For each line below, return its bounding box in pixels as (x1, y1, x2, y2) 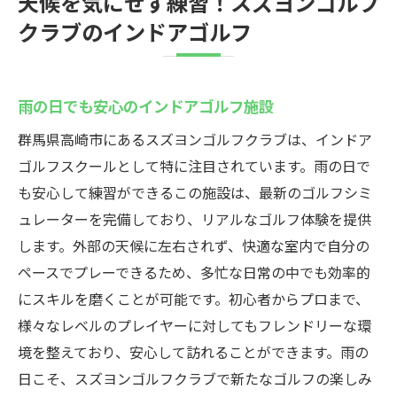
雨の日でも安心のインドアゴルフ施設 (18, 94, 274, 117)
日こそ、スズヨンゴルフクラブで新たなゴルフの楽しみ (18, 368, 372, 389)
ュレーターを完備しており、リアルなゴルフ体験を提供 (18, 208, 371, 230)
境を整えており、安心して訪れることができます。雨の (18, 341, 369, 362)
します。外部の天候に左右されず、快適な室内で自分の (18, 235, 370, 256)
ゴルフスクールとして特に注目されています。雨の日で (18, 155, 370, 176)
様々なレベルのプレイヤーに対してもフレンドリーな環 (18, 315, 371, 336)
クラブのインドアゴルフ (18, 15, 252, 47)
